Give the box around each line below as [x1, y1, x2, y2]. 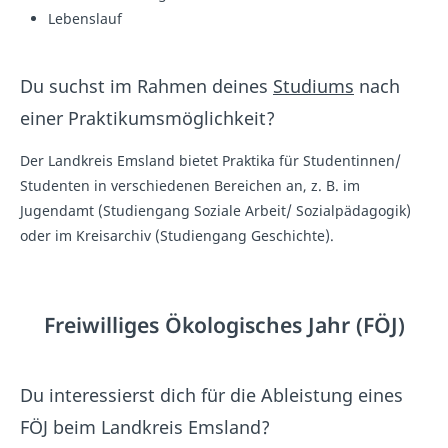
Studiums [273, 74, 354, 99]
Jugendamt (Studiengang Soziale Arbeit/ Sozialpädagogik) [20, 201, 411, 221]
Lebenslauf [48, 9, 122, 29]
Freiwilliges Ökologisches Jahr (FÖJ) [43, 310, 405, 340]
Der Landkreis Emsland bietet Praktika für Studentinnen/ [20, 151, 401, 171]
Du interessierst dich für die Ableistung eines [20, 383, 403, 408]
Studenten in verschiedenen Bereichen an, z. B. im [20, 176, 360, 196]
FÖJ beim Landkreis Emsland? [20, 415, 270, 440]
